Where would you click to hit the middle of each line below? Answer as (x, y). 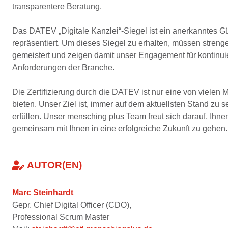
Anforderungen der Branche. (63, 68)
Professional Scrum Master (61, 217)
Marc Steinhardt (43, 193)
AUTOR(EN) (54, 165)
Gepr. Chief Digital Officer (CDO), (72, 205)
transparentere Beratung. (57, 7)
